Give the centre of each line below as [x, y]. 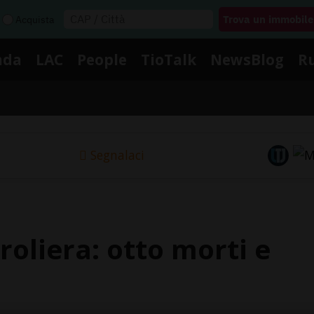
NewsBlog [247, 59]
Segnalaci [117, 155]
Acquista [35, 19]
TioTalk [169, 59]
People [102, 59]
